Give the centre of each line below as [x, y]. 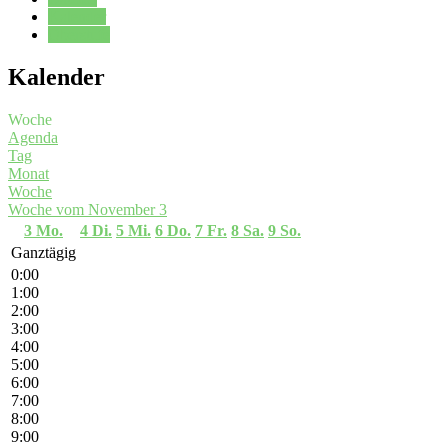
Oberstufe [79, 34]
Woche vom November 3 [87, 209]
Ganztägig [43, 252]
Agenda [33, 137]
